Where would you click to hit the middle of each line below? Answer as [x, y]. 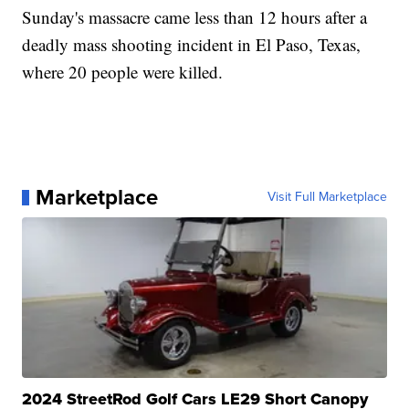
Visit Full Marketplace [327, 197]
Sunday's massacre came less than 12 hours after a [195, 17]
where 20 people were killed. [123, 72]
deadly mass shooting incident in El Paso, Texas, [192, 45]
